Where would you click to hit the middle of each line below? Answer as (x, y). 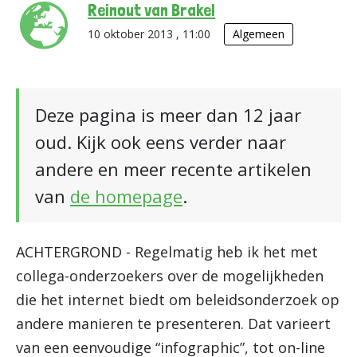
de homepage (126, 196)
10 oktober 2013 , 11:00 (151, 34)
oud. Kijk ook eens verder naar (161, 142)
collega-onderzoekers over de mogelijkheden (170, 276)
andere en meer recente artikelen (173, 169)
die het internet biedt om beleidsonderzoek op (178, 300)
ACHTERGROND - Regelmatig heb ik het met (167, 252)
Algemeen (259, 34)
